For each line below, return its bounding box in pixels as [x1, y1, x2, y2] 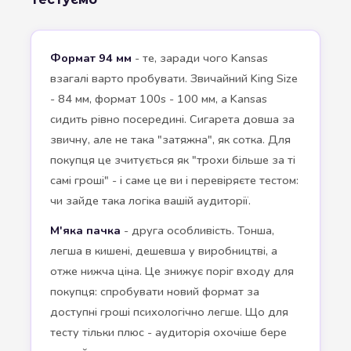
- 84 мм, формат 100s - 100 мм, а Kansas [50, 91, 267, 107]
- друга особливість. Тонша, [121, 223, 274, 239]
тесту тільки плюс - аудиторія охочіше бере [50, 324, 287, 341]
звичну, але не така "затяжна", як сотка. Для [50, 132, 291, 148]
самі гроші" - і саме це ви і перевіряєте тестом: [50, 172, 299, 189]
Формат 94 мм [50, 50, 132, 67]
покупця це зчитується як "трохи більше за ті [50, 152, 295, 168]
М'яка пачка [50, 223, 121, 239]
